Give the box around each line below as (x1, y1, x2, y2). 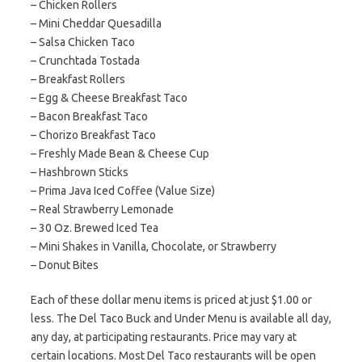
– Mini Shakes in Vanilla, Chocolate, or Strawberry (31, 240, 276, 253)
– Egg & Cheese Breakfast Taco (31, 91, 187, 104)
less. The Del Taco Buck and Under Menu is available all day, (31, 312, 331, 325)
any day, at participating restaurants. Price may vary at (31, 330, 297, 343)
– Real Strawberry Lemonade (31, 203, 174, 216)
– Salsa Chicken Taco (31, 36, 135, 48)
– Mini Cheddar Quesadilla (31, 17, 162, 30)
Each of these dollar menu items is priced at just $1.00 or (31, 293, 312, 306)
